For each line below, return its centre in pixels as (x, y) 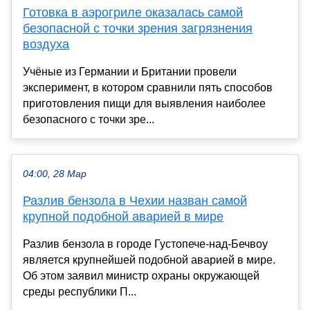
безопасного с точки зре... (89, 119)
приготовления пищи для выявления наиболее (144, 103)
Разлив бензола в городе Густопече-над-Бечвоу (145, 244)
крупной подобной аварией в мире (123, 216)
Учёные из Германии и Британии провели (130, 71)
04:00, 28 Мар (55, 174)
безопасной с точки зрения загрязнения (138, 28)
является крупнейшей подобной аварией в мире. (149, 259)
